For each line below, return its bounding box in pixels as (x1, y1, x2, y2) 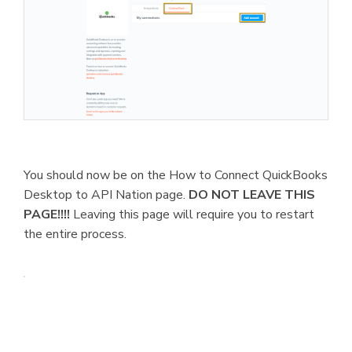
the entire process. (24, 225, 126, 244)
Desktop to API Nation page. (24, 186, 189, 204)
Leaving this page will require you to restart (73, 206, 314, 224)
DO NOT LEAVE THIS (189, 186, 315, 204)
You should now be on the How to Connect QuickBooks (24, 167, 328, 185)
